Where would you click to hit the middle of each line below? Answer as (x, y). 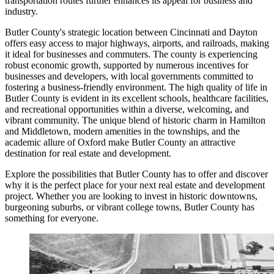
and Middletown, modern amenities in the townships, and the (122, 131)
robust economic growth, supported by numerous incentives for (127, 65)
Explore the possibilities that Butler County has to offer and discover (136, 174)
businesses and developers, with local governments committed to (129, 76)
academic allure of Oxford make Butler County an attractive (120, 142)
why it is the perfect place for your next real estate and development (135, 185)
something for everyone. (52, 218)
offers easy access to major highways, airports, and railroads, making (137, 43)
